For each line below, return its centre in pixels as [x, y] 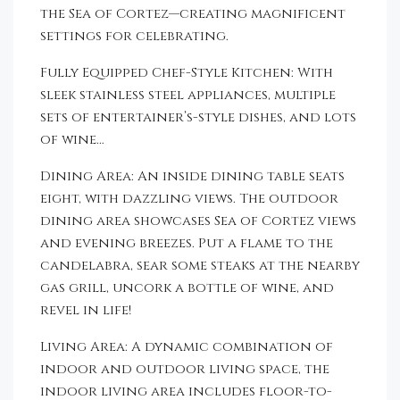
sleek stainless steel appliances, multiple [188, 95]
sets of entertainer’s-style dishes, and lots [198, 117]
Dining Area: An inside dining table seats [192, 176]
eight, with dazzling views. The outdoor [189, 198]
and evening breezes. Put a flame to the [187, 243]
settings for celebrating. [134, 36]
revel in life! [86, 310]
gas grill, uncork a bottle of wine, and [187, 287]
